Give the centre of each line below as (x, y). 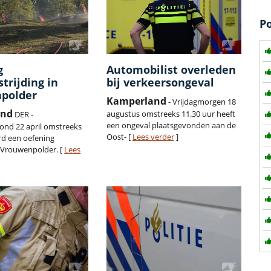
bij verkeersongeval (160, 83)
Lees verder (153, 137)
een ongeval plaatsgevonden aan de (171, 126)
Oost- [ (119, 137)
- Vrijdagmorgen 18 (201, 102)
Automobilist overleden (171, 70)
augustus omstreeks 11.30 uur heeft (171, 114)
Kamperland (136, 101)
